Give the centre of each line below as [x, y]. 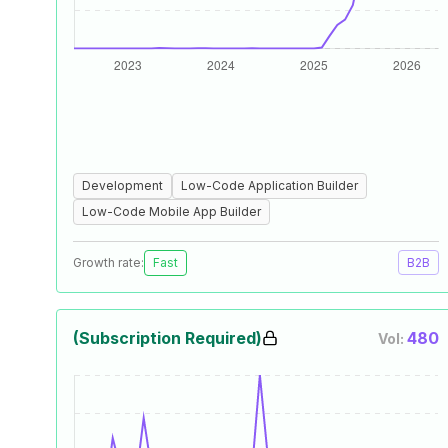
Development [122, 185]
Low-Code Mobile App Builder [171, 211]
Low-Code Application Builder [269, 185]
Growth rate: [108, 262]
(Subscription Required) [167, 338]
